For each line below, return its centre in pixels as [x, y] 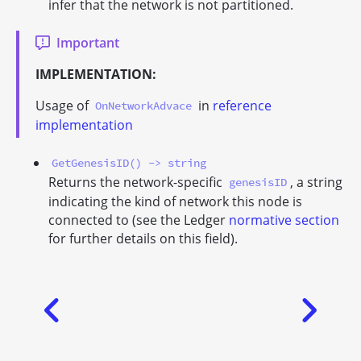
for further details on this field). [143, 238]
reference [243, 105]
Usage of [64, 105]
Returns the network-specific [137, 182]
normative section [284, 220]
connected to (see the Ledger [139, 220]
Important [88, 42]
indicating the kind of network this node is [175, 201]
